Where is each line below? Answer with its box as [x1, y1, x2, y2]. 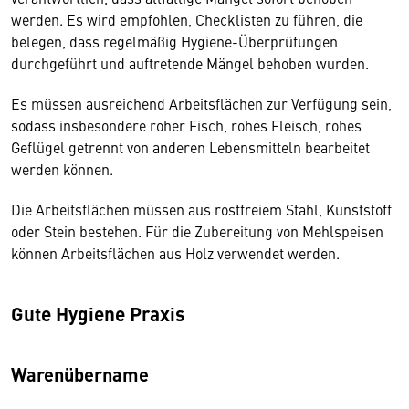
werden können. [11, 159, 117, 179]
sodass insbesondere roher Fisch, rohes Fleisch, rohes [11, 115, 362, 135]
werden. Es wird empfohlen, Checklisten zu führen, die [11, 9, 362, 29]
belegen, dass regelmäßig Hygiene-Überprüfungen [11, 31, 338, 51]
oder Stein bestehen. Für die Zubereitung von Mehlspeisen [11, 221, 383, 241]
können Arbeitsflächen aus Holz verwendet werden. [11, 243, 343, 263]
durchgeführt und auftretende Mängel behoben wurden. [11, 53, 372, 73]
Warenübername [11, 361, 153, 387]
